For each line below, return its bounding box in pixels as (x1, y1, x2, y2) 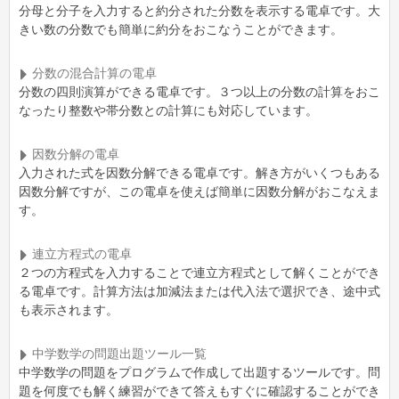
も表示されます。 (19, 306, 118, 315)
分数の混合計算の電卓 (32, 69, 157, 78)
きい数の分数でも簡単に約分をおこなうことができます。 (19, 26, 343, 35)
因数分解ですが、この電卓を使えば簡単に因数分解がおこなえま (19, 188, 380, 197)
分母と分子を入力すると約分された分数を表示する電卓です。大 (19, 7, 380, 16)
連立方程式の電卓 (32, 250, 132, 259)
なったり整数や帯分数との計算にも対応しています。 (19, 107, 318, 116)
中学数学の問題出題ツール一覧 (32, 350, 207, 359)
